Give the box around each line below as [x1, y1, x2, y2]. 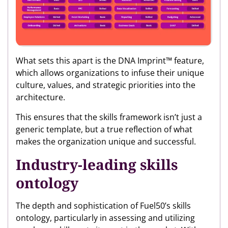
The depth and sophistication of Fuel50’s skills [16, 200, 191, 212]
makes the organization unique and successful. [16, 136, 196, 148]
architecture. [16, 92, 65, 103]
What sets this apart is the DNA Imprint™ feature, [16, 55, 204, 67]
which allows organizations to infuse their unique [16, 67, 204, 79]
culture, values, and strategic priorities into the [16, 79, 195, 91]
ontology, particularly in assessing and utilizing [16, 212, 195, 224]
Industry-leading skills [16, 155, 178, 175]
